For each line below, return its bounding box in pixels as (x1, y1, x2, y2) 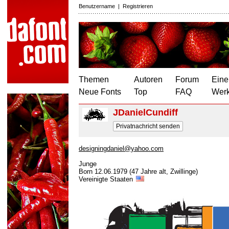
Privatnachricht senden (116, 123, 180, 130)
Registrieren (123, 3, 153, 9)
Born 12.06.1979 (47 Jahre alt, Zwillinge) (79, 168, 198, 175)
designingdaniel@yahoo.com (79, 145, 164, 152)
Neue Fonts (79, 87, 121, 96)
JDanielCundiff (113, 107, 178, 118)
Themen (79, 75, 109, 84)
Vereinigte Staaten (79, 175, 133, 183)
